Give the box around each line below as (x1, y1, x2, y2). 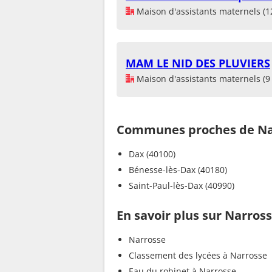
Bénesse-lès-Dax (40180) (129, 163, 227, 175)
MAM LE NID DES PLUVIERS (126, 55, 270, 70)
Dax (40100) (129, 148, 175, 160)
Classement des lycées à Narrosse (129, 249, 267, 261)
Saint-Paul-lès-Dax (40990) (129, 179, 234, 191)
